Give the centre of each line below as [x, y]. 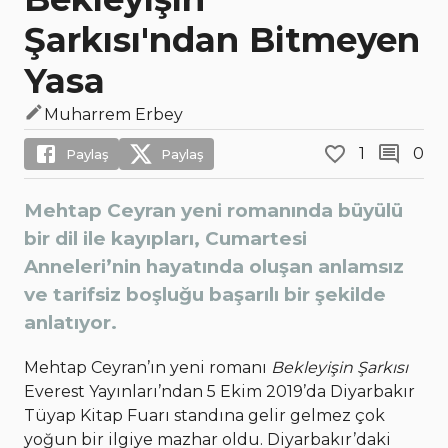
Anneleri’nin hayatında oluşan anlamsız [214, 267]
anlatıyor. [70, 323]
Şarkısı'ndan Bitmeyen [222, 39]
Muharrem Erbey [113, 115]
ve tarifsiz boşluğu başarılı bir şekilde [205, 295]
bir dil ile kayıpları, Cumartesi [165, 239]
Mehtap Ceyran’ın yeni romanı [147, 368]
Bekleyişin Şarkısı [339, 368]
